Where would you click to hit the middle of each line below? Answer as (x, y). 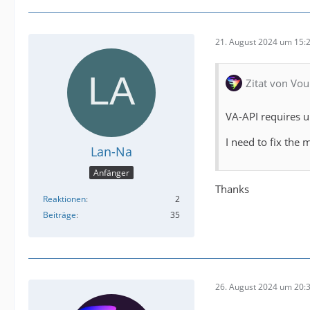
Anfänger (111, 172)
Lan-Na (111, 152)
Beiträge (60, 215)
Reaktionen (64, 199)
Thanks (232, 189)
